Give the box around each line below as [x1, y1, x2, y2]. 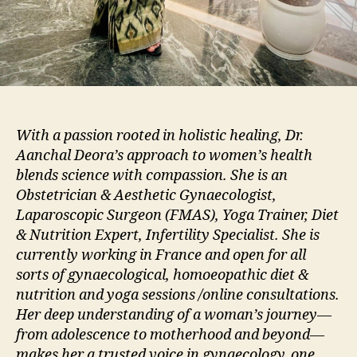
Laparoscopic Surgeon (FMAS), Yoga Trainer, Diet [16, 206, 339, 225]
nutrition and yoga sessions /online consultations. [16, 285, 339, 304]
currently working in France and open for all [16, 245, 306, 265]
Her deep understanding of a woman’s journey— [16, 305, 331, 324]
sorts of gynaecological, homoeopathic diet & [16, 265, 308, 284]
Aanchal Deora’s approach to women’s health [16, 146, 312, 165]
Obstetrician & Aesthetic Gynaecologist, [16, 186, 277, 205]
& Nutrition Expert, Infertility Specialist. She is [16, 226, 320, 245]
